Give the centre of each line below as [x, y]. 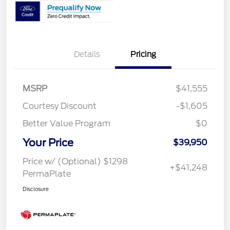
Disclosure [36, 189]
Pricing [143, 55]
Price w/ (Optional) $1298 [75, 162]
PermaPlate [47, 174]
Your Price [48, 143]
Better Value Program [66, 124]
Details [87, 55]
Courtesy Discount [60, 106]
